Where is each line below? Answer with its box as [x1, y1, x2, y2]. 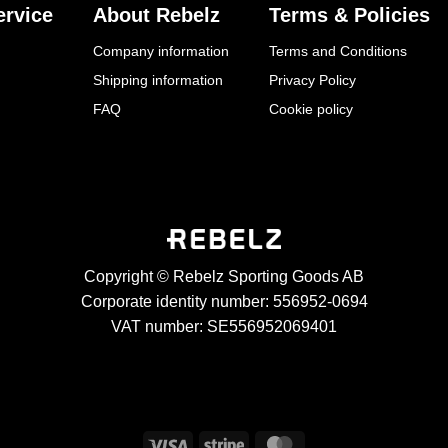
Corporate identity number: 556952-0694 [80, 292, 368, 310]
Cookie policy [269, 100, 353, 117]
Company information [93, 42, 229, 59]
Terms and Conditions [269, 42, 407, 59]
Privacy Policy [269, 71, 356, 88]
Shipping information [93, 71, 223, 88]
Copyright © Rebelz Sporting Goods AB [84, 267, 364, 285]
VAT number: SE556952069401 [111, 317, 337, 335]
